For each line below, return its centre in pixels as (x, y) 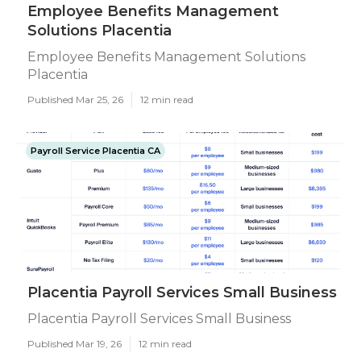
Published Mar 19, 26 (75, 344)
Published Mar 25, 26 (75, 100)
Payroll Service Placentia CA (95, 151)
